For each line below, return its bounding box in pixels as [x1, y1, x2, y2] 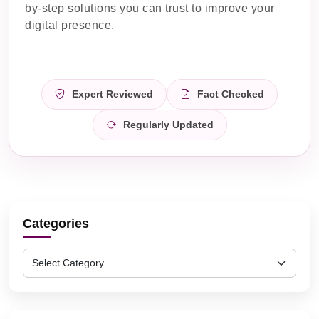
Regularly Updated [120, 119, 214, 131]
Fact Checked [194, 88, 264, 100]
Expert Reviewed [69, 88, 153, 100]
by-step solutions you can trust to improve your [25, 2, 275, 15]
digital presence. [25, 19, 115, 32]
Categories [23, 216, 89, 231]
